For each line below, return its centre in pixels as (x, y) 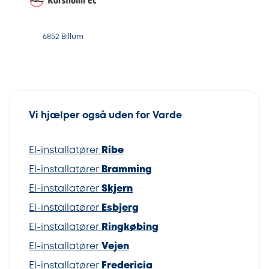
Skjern (117, 189)
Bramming (127, 169)
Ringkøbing (130, 227)
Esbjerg (120, 208)
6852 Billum (63, 37)
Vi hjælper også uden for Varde (105, 115)
